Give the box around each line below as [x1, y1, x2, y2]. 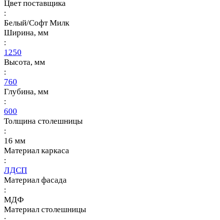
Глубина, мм [4, 87, 49, 97]
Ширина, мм [4, 28, 49, 38]
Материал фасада [4, 175, 67, 185]
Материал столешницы [4, 205, 86, 215]
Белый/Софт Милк [4, 18, 69, 28]
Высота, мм [4, 57, 45, 67]
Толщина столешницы [4, 116, 82, 126]
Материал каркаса [4, 146, 69, 156]
